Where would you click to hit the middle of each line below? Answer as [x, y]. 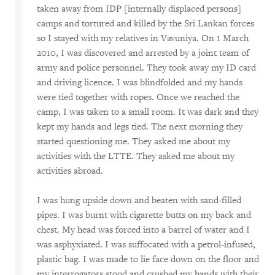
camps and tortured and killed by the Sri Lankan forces [145, 24]
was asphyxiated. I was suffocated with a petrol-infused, [146, 245]
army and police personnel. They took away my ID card [146, 68]
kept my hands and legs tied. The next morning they [140, 127]
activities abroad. [70, 171]
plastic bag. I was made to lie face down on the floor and [148, 259]
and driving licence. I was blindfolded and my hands [140, 83]
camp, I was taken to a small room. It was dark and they [148, 112]
